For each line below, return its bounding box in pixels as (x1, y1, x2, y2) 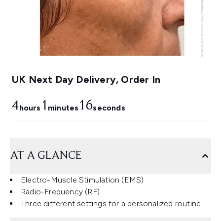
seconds (93, 103, 125, 113)
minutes (48, 103, 79, 113)
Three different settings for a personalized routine (21, 199, 201, 209)
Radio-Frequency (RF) (21, 187, 100, 197)
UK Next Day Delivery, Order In (12, 74, 160, 86)
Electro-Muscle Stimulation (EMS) (21, 175, 144, 185)
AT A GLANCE (10, 150, 81, 162)
